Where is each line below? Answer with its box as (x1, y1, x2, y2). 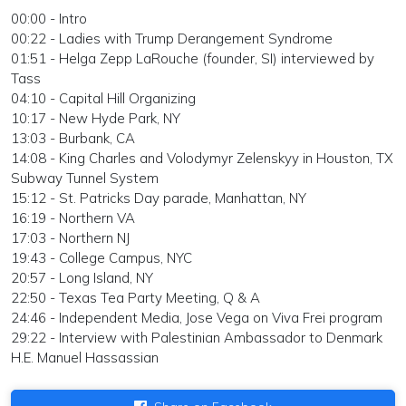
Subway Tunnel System (11, 169, 159, 187)
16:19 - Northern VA (11, 208, 135, 227)
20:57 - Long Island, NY (11, 268, 153, 286)
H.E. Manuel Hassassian (11, 348, 159, 366)
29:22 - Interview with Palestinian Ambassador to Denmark (11, 328, 382, 346)
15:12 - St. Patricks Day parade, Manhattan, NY (11, 188, 306, 207)
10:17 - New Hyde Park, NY (11, 109, 180, 127)
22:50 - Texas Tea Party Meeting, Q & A (11, 288, 260, 306)
